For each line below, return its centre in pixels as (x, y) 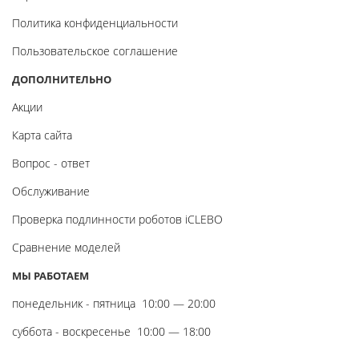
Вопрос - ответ (51, 163)
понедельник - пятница (74, 303)
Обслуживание (51, 191)
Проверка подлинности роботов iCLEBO (117, 219)
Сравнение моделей (66, 247)
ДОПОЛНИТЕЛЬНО (62, 79)
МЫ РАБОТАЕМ (50, 275)
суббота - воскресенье (71, 331)
